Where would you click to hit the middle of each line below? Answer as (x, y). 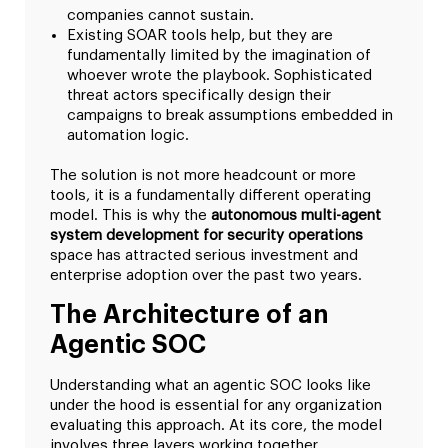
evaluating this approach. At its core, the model (216, 426)
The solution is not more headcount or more (203, 175)
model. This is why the (130, 215)
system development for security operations (206, 235)
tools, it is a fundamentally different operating (210, 195)
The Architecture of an (189, 315)
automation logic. (128, 135)
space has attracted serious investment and (204, 255)
